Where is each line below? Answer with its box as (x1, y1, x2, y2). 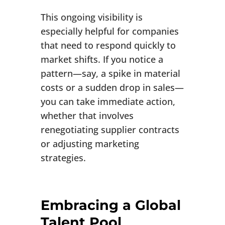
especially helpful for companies (40, 25, 179, 38)
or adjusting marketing (40, 138, 139, 150)
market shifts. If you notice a (40, 53, 163, 66)
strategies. (40, 152, 86, 164)
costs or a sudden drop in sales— (40, 81, 184, 94)
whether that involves (40, 109, 134, 122)
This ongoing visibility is (40, 11, 143, 24)
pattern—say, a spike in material (40, 67, 180, 80)
